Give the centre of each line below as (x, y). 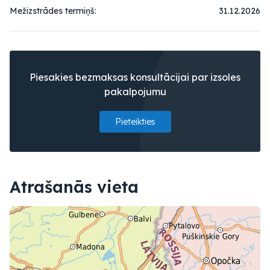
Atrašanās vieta (74, 187)
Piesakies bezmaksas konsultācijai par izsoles (135, 77)
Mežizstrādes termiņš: (53, 11)
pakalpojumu (135, 92)
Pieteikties (135, 122)
